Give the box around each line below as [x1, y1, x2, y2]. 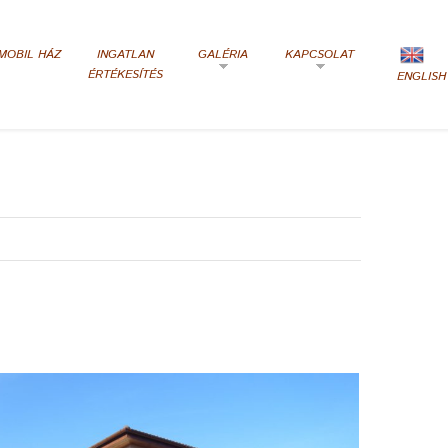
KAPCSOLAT [285, 46, 354, 63]
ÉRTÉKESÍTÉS [88, 66, 163, 83]
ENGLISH [397, 68, 446, 85]
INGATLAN [97, 46, 154, 63]
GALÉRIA [197, 46, 248, 63]
